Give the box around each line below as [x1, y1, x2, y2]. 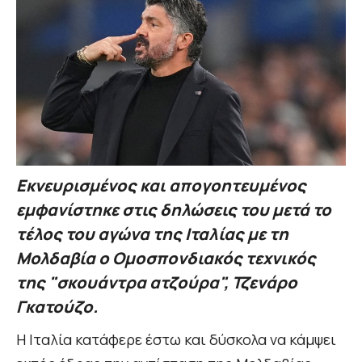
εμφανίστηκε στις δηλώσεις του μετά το [16, 199, 331, 221]
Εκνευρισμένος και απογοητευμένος [16, 175, 306, 197]
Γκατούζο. [16, 296, 98, 318]
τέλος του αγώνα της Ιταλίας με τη [16, 223, 288, 246]
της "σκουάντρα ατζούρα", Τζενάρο [16, 271, 297, 294]
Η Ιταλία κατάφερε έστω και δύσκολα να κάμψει [16, 330, 336, 350]
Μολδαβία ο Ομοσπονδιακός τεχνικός [16, 247, 316, 270]
